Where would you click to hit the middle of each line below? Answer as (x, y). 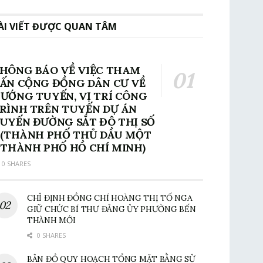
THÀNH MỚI (51, 220)
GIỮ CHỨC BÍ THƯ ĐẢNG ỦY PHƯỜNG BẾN (112, 209)
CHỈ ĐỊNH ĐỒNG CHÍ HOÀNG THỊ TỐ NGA (110, 198)
